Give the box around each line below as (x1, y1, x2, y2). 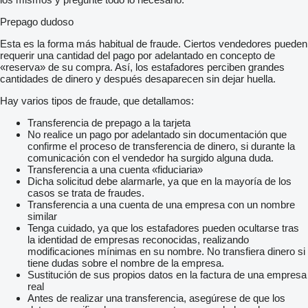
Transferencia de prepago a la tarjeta (27, 116, 190, 129)
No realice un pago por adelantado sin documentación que (27, 128, 287, 140)
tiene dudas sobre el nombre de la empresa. (27, 256, 224, 269)
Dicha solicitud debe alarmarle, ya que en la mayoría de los (27, 175, 291, 187)
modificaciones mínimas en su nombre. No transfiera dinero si (27, 245, 305, 257)
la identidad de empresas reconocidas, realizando (27, 233, 249, 245)
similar (27, 210, 57, 222)
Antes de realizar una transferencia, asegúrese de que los (27, 291, 285, 304)
